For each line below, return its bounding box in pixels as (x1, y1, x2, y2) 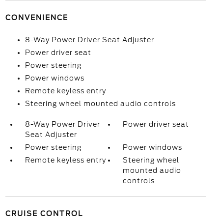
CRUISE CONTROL (5, 210, 83, 218)
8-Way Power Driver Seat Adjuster (25, 36, 154, 44)
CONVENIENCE (5, 14, 68, 22)
